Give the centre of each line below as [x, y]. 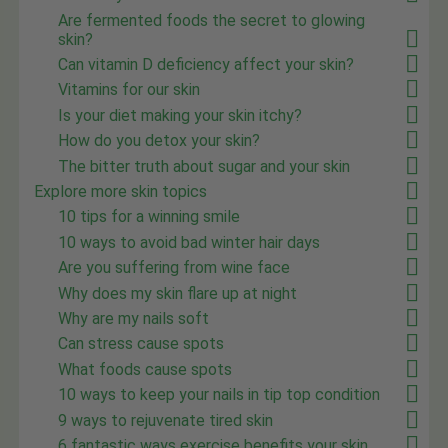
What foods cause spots [145, 369]
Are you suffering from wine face [174, 268]
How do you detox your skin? [159, 141]
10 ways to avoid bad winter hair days [189, 242]
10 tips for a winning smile [149, 217]
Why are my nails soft [134, 318]
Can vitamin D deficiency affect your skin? [206, 65]
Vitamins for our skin [129, 90]
